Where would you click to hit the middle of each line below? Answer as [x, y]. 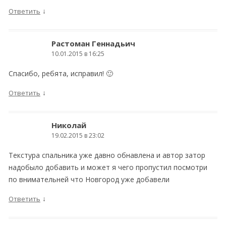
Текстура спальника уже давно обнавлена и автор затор [107, 155]
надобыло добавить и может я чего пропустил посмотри [108, 167]
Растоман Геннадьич [93, 43]
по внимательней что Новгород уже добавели [89, 179]
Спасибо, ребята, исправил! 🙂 [61, 73]
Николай [69, 125]
